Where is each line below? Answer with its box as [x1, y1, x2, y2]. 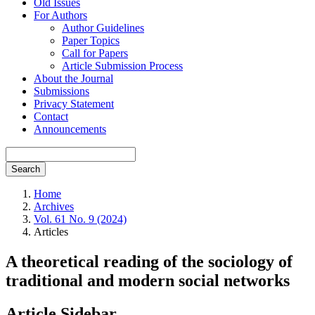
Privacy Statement [34, 98, 114, 110]
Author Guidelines [62, 22, 144, 34]
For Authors [34, 9, 87, 21]
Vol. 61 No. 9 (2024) [34, 213, 127, 225]
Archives [34, 200, 74, 212]
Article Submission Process [62, 60, 183, 72]
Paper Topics [62, 34, 120, 46]
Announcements [34, 123, 106, 135]
